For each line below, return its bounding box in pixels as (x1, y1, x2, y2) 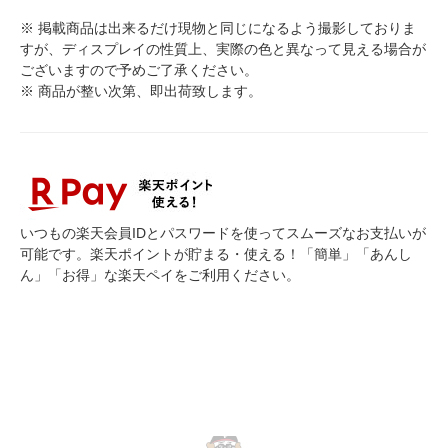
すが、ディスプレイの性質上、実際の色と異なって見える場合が (20, 41, 426, 58)
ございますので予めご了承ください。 (20, 62, 258, 79)
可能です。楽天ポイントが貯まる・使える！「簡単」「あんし (20, 246, 412, 263)
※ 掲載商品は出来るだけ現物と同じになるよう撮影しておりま (20, 20, 416, 37)
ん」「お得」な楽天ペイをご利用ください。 (20, 267, 300, 284)
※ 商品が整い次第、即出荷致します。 (20, 83, 262, 100)
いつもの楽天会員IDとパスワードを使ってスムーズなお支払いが (20, 225, 426, 242)
